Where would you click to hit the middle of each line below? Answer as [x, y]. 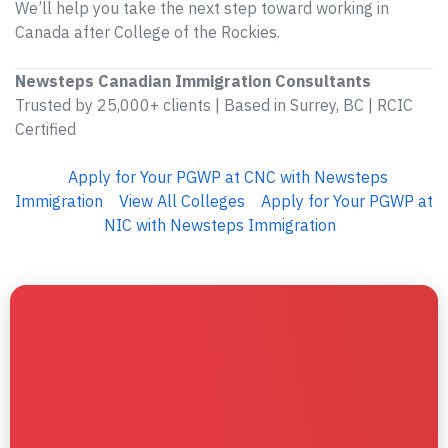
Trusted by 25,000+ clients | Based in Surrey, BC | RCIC [214, 105]
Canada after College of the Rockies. [147, 32]
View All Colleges [182, 201]
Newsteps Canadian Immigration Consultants [193, 81]
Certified [45, 129]
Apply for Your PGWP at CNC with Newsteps [228, 177]
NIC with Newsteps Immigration [220, 225]
